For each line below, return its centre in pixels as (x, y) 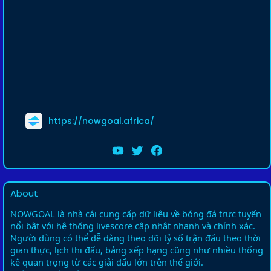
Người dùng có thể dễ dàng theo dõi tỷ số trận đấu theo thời (135, 238)
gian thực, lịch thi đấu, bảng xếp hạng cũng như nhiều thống (137, 250)
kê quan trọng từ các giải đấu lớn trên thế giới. (107, 262)
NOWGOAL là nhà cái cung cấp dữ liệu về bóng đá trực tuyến (136, 214)
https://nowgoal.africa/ (101, 121)
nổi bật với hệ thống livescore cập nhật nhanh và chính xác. (133, 226)
